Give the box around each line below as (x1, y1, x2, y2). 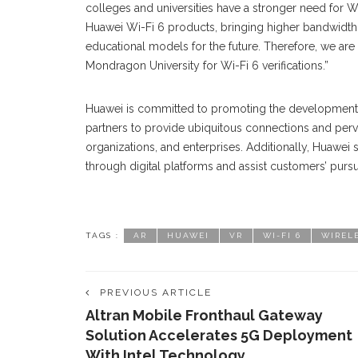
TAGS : (86, 231, 119, 241)
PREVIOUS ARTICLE (100, 287, 212, 299)
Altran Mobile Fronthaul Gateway (86, 307, 323, 324)
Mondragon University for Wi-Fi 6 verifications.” (86, 59, 328, 73)
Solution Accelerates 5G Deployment (86, 327, 352, 344)
